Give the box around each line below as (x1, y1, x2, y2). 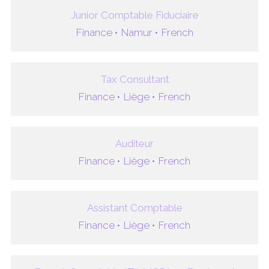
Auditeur (115, 138, 154, 150)
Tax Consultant (100, 73, 169, 85)
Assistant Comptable (86, 202, 183, 214)
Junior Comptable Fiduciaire (70, 9, 199, 21)
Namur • (121, 26, 158, 38)
